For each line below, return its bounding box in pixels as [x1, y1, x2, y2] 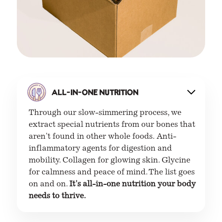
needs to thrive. [29, 192, 86, 200]
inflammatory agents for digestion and [29, 144, 172, 153]
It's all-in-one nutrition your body [69, 180, 196, 188]
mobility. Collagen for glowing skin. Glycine [29, 156, 191, 165]
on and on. [29, 180, 70, 188]
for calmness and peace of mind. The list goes [29, 168, 195, 176]
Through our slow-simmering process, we [29, 109, 182, 117]
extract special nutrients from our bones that [29, 120, 196, 129]
